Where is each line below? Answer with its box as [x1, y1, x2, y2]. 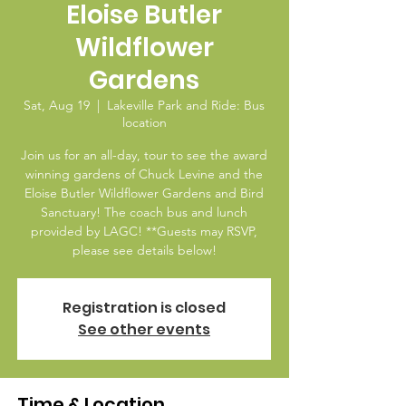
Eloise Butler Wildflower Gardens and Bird [24, 185, 264, 201]
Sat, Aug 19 [24, 97, 90, 113]
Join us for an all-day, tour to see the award [21, 147, 267, 163]
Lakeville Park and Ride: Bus [107, 97, 265, 113]
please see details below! [72, 242, 217, 258]
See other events [78, 319, 210, 340]
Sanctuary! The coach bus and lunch [41, 204, 247, 220]
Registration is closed [63, 297, 226, 318]
